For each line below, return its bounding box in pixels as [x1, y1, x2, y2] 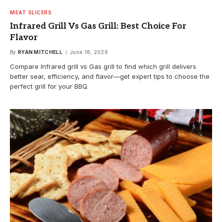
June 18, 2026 [70, 49, 109, 55]
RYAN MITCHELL [17, 49, 62, 55]
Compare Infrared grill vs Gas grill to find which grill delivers [10, 62, 196, 71]
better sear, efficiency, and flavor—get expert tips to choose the [10, 72, 210, 81]
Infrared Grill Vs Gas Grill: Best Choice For [10, 21, 186, 32]
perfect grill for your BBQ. [10, 82, 88, 91]
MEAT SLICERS [10, 9, 52, 16]
